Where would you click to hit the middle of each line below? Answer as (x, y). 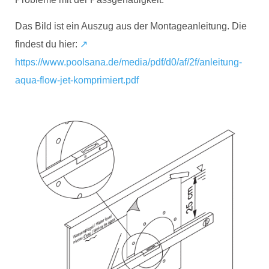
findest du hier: (47, 44)
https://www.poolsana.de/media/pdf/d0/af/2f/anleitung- (128, 62)
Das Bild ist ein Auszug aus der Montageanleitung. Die (131, 26)
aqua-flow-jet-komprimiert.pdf (77, 80)
